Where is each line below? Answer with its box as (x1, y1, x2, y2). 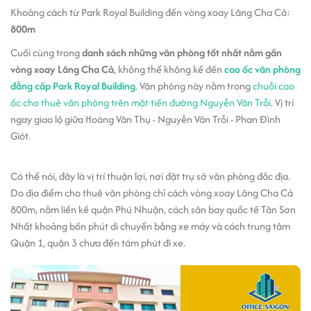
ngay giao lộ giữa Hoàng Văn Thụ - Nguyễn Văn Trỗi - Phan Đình (10, 112, 280, 126)
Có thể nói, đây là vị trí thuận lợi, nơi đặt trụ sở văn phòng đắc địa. (10, 169, 290, 183)
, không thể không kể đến (114, 62, 224, 76)
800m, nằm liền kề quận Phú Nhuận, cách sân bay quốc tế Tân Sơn (10, 202, 296, 217)
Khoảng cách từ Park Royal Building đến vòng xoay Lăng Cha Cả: (10, 5, 290, 19)
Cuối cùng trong (10, 45, 82, 60)
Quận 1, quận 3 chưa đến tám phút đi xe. (10, 235, 185, 250)
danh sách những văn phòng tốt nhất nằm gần (82, 45, 282, 60)
